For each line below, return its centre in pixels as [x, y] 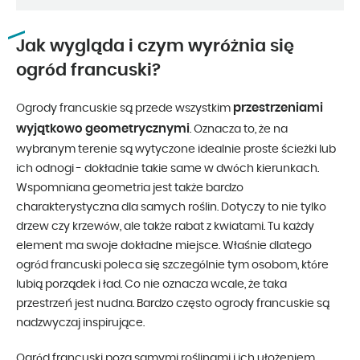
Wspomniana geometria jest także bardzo [130, 188]
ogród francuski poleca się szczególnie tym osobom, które [172, 266]
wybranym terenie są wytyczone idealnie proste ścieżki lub [176, 150]
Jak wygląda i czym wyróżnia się [155, 47]
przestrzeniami [278, 108]
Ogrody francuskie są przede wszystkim [125, 109]
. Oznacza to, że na [239, 130]
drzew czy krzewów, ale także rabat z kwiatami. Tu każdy [165, 227]
